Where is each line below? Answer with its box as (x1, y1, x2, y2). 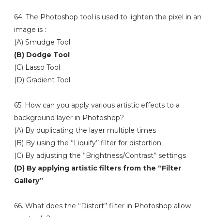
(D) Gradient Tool (14, 76, 70, 84)
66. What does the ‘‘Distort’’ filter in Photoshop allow (14, 201, 191, 210)
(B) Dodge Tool (14, 50, 70, 59)
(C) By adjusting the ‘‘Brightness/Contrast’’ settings (14, 151, 186, 160)
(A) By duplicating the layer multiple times (14, 126, 156, 135)
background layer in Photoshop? (14, 113, 124, 122)
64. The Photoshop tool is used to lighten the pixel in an (14, 13, 201, 21)
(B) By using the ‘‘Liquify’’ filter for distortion (14, 139, 161, 147)
